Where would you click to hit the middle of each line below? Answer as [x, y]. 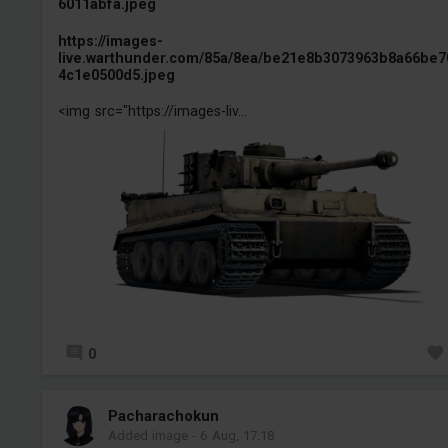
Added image [147, 436]
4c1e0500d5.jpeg [116, 74]
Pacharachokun [163, 416]
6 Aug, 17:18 [237, 436]
